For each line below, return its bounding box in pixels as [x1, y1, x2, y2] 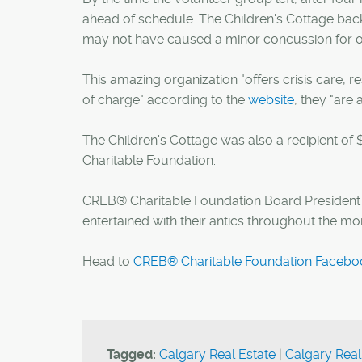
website [248, 92, 294, 107]
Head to [82, 254, 133, 269]
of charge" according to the [82, 92, 248, 107]
